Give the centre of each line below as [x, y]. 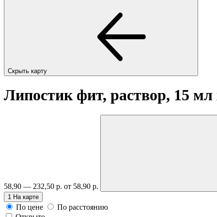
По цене [30, 207]
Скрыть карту [28, 71]
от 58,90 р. [82, 186]
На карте [26, 197]
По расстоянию [83, 207]
